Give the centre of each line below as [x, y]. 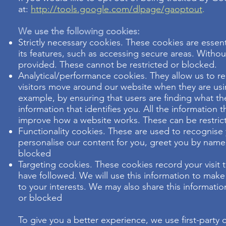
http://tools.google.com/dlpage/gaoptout [117, 9]
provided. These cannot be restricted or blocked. [118, 65]
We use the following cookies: [79, 31]
